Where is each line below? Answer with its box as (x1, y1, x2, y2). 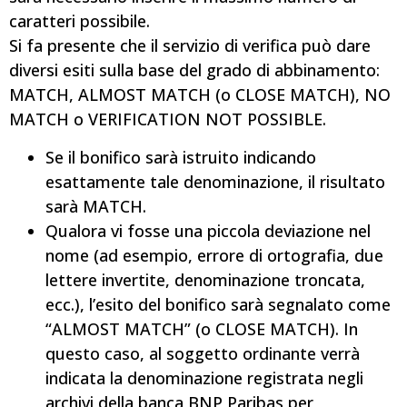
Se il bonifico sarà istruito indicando (45, 145, 316, 168)
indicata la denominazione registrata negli (45, 366, 363, 389)
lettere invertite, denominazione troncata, (45, 268, 365, 291)
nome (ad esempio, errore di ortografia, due (45, 243, 383, 266)
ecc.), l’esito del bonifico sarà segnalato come (45, 293, 391, 315)
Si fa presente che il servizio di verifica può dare (9, 35, 371, 57)
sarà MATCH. (45, 194, 146, 217)
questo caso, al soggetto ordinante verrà (45, 342, 360, 364)
